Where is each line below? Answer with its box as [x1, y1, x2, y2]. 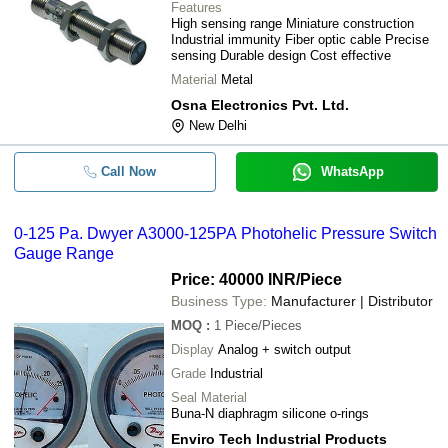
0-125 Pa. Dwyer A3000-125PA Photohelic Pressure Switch [14, 225, 437, 242]
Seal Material [171, 390, 247, 405]
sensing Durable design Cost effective [171, 48, 391, 63]
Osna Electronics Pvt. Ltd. [171, 97, 349, 113]
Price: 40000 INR [171, 271, 296, 288]
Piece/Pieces [225, 318, 302, 333]
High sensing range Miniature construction [171, 16, 414, 31]
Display [171, 342, 214, 357]
